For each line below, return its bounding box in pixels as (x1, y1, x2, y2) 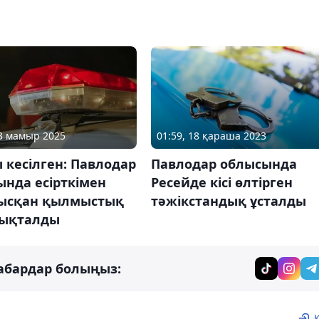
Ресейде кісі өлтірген (150, 173, 293, 191)
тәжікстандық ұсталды (150, 192, 306, 209)
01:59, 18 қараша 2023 (156, 128, 266, 142)
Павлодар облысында (150, 155, 297, 172)
